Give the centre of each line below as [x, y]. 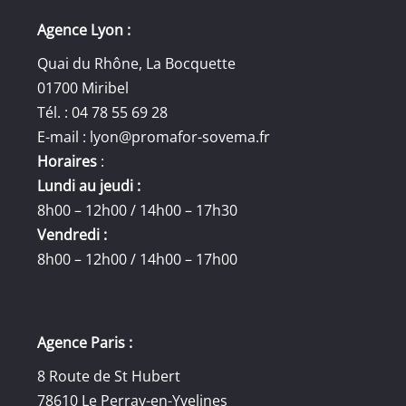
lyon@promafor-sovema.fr [179, 137]
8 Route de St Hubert [108, 376]
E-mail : [63, 137]
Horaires [68, 161]
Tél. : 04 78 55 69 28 [102, 112]
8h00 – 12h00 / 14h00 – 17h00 [137, 259]
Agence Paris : [84, 342]
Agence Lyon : [83, 30]
